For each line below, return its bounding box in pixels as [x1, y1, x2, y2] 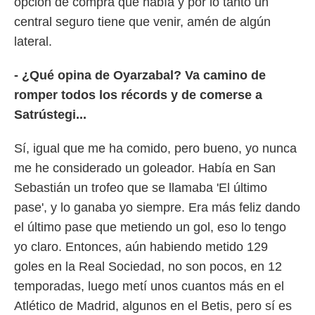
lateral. [14, 34, 52, 49]
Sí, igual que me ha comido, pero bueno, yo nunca [14, 141, 297, 155]
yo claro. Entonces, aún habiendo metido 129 [14, 240, 268, 254]
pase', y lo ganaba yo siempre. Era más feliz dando [14, 200, 300, 214]
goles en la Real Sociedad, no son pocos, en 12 [14, 259, 282, 274]
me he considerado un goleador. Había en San [14, 161, 276, 175]
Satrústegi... [14, 108, 86, 122]
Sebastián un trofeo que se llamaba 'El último [14, 181, 267, 195]
